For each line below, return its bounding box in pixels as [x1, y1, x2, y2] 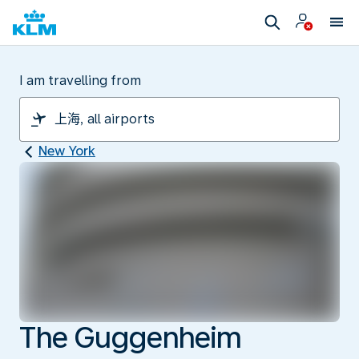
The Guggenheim [19, 320, 241, 355]
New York [38, 143, 95, 159]
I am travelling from [19, 73, 141, 88]
